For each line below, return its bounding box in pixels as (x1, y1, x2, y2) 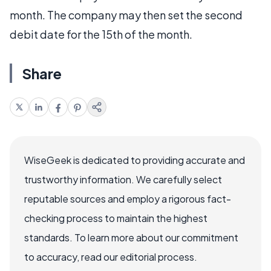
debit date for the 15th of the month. (10, 27, 192, 41)
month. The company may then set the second (10, 8, 243, 22)
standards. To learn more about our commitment (24, 231, 238, 244)
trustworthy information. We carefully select (24, 173, 222, 186)
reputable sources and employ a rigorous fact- (24, 192, 231, 205)
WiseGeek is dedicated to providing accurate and (24, 154, 245, 166)
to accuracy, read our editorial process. (24, 250, 197, 263)
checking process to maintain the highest (24, 212, 207, 224)
